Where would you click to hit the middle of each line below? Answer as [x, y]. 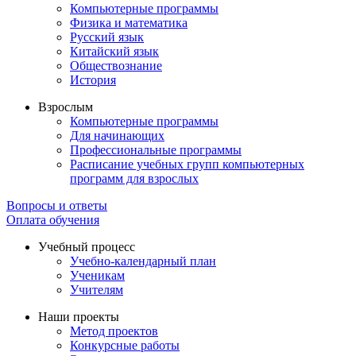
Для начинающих [117, 136]
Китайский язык [114, 52]
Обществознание [116, 66]
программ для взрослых [134, 179]
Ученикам [97, 276]
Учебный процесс [87, 247]
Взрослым [66, 107]
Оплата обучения [53, 220]
